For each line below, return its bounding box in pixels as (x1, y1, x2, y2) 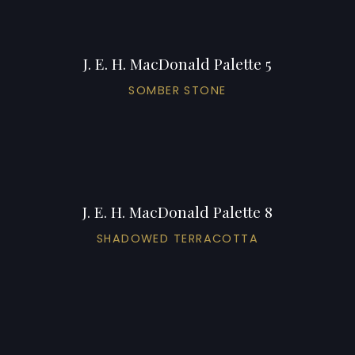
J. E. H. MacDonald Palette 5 (82, 52, 272, 74)
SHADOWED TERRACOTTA (96, 230, 259, 246)
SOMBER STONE (128, 82, 227, 98)
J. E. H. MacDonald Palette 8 (82, 200, 273, 222)
